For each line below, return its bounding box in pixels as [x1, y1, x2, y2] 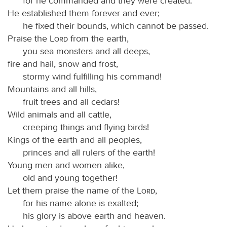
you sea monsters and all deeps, [23, 45, 150, 57]
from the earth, [68, 32, 129, 44]
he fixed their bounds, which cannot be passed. [23, 20, 209, 31]
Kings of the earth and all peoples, [8, 134, 142, 145]
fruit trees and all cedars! [23, 96, 120, 107]
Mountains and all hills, [8, 83, 97, 95]
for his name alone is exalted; [23, 197, 138, 209]
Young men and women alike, [8, 159, 125, 171]
